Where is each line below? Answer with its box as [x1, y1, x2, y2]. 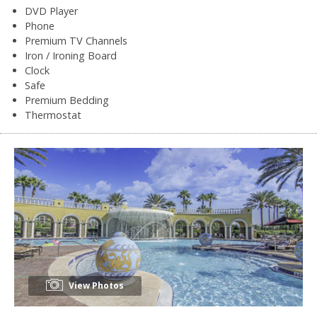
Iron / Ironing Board [25, 48, 117, 62]
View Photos [67, 279, 124, 292]
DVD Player [25, 4, 78, 18]
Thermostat [25, 108, 81, 122]
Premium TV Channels [25, 33, 127, 47]
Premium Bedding [25, 93, 109, 107]
